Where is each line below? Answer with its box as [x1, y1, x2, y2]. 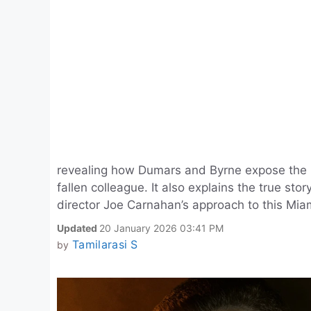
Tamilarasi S [72, 237, 138, 251]
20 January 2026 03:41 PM [99, 222, 224, 234]
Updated [57, 222, 99, 234]
